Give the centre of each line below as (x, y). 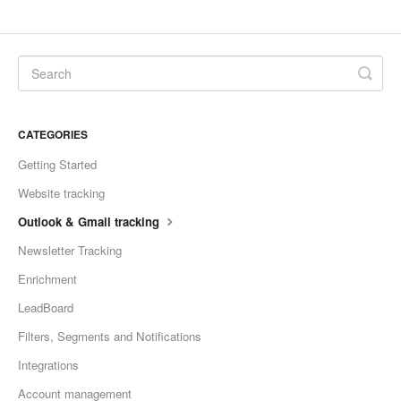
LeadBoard (46, 307)
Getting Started (57, 164)
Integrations (48, 364)
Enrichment (47, 278)
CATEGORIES (53, 134)
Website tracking (61, 192)
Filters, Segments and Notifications (110, 336)
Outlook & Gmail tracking (90, 221)
